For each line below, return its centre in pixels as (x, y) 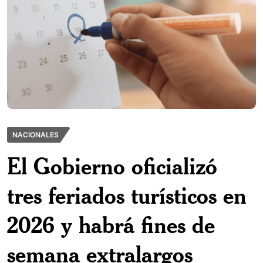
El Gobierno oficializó (112, 166)
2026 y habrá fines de (111, 224)
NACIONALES (36, 134)
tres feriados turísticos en (127, 195)
